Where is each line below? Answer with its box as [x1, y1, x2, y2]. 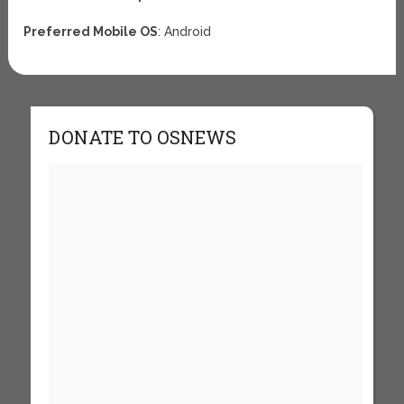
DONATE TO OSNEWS [48, 125, 236, 149]
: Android [158, 23, 212, 39]
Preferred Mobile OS [23, 23, 159, 39]
